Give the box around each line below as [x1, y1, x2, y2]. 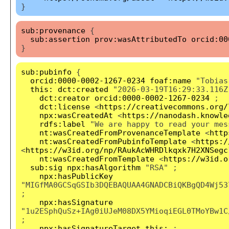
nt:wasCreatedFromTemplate [39, 154, 154, 163]
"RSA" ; [141, 163, 177, 172]
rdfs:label [39, 119, 85, 128]
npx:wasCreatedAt [39, 110, 113, 120]
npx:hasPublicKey [39, 171, 113, 180]
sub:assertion [30, 34, 90, 43]
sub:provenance [21, 26, 85, 35]
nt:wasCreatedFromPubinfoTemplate [39, 136, 187, 146]
